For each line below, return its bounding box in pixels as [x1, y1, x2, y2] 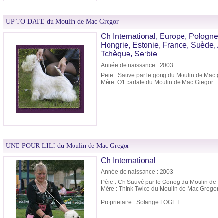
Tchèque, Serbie [101, 50, 157, 58]
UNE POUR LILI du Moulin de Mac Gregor [6, 142, 129, 150]
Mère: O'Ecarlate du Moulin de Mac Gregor [101, 79, 213, 86]
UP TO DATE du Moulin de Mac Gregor [6, 18, 119, 26]
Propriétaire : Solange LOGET [101, 199, 180, 206]
